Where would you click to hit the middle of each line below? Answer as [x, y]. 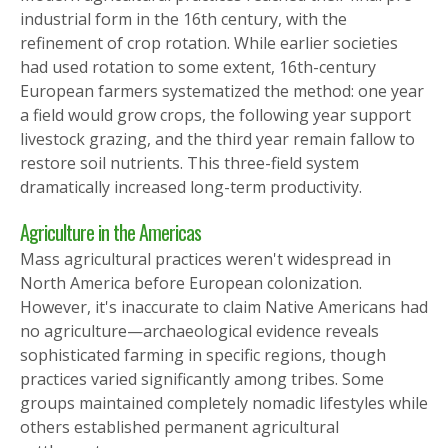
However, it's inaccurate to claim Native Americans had [224, 306]
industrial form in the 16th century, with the [183, 18]
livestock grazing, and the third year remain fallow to [217, 138]
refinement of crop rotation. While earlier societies [209, 42]
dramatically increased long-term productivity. [191, 186]
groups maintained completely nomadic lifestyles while [224, 402]
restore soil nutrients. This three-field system [189, 162]
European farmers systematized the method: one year [222, 90]
